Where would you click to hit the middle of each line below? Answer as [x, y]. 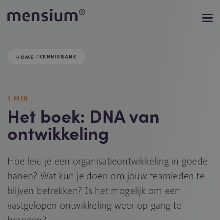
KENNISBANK [58, 56]
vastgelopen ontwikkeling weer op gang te [95, 205]
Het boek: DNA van [83, 115]
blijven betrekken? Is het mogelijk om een [94, 190]
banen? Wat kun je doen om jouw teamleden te [106, 176]
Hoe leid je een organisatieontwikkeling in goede [108, 161]
